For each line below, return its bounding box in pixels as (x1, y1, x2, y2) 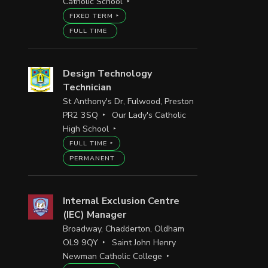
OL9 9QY (62, 236, 98, 248)
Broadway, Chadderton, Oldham (62, 223, 184, 234)
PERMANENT (69, 153, 115, 163)
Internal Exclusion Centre (62, 194, 179, 208)
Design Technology (62, 66, 152, 80)
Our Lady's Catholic (112, 109, 187, 121)
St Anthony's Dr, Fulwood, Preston (62, 95, 194, 107)
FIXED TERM (69, 11, 113, 20)
